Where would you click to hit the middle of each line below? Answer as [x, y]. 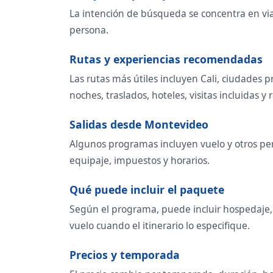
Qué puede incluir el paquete [147, 190]
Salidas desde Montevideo [139, 125]
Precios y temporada [125, 255]
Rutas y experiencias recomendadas [166, 59]
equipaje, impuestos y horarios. [140, 161]
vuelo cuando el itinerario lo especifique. [160, 226]
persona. [89, 30]
